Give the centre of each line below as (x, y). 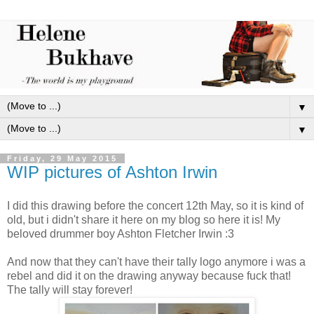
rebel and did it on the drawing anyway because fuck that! (149, 276)
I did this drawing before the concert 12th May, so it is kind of (155, 206)
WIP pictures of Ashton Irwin (112, 172)
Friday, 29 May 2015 (62, 159)
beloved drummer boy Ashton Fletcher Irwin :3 (121, 234)
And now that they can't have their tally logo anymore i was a (156, 262)
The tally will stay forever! (71, 290)
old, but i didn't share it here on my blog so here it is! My (144, 220)
